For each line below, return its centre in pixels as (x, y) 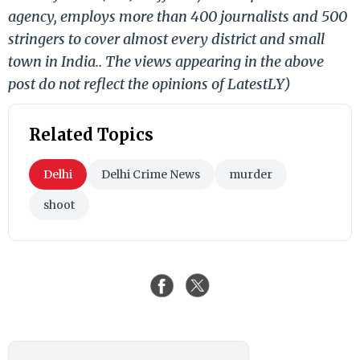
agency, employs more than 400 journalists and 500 (178, 16)
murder (251, 174)
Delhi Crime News (151, 174)
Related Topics (91, 134)
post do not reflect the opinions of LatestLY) (149, 84)
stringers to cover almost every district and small (166, 39)
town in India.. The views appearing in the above (166, 61)
